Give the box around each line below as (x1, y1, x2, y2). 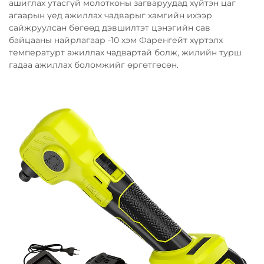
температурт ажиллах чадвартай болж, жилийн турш (9, 47, 242, 58)
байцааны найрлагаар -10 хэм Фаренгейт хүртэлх (9, 34, 223, 45)
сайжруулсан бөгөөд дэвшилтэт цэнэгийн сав (9, 22, 210, 33)
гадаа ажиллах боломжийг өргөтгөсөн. (9, 59, 179, 70)
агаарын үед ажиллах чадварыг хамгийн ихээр (9, 9, 212, 21)
